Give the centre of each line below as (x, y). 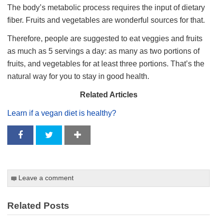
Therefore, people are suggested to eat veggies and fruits (105, 39)
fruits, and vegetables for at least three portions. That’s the (106, 64)
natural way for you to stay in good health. (78, 77)
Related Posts (39, 206)
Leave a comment (46, 178)
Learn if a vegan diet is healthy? (62, 113)
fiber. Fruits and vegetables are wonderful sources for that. (106, 20)
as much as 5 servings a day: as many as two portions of (104, 51)
